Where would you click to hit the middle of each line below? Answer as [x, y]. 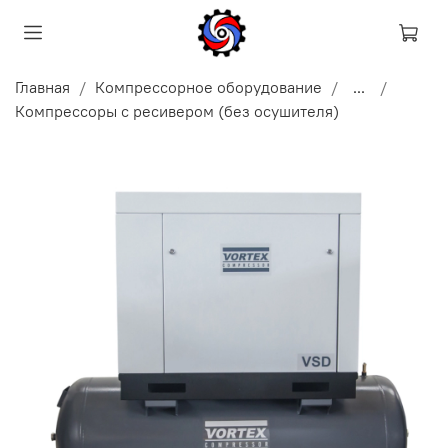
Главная [42, 86]
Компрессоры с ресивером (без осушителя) [177, 110]
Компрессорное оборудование [208, 86]
